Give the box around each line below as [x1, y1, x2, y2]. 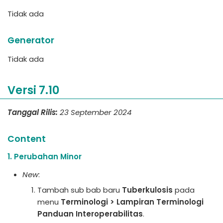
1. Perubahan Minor [7, 151, 82, 162]
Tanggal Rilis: [7, 107, 58, 117]
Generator [7, 34, 54, 46]
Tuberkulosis [122, 185, 173, 195]
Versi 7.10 [7, 82, 59, 98]
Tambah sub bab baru [37, 185, 122, 195]
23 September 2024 [60, 107, 131, 117]
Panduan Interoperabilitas [37, 209, 143, 219]
